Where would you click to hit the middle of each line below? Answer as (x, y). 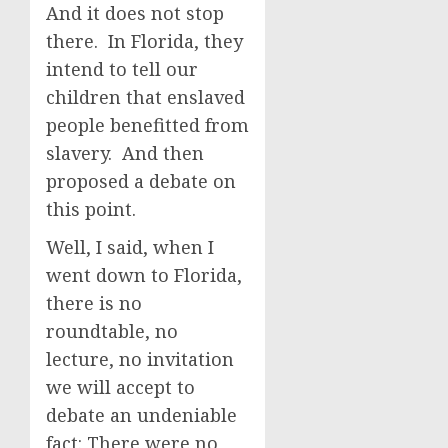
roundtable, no (112, 331)
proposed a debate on (141, 181)
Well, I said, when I (130, 247)
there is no (94, 303)
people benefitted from (147, 125)
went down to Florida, (144, 275)
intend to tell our (122, 69)
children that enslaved (145, 97)
